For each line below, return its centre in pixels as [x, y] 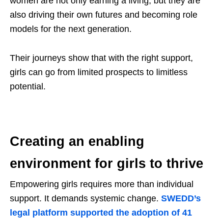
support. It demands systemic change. [85, 199]
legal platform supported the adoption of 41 [101, 213]
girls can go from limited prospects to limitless [99, 72]
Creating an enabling [77, 142]
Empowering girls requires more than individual [102, 184]
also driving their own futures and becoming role [104, 15]
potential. [28, 87]
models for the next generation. [71, 29]
